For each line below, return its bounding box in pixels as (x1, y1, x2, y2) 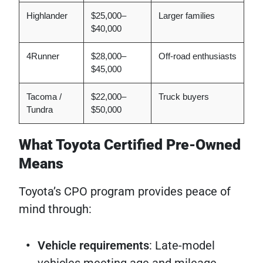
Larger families (159, 11, 215, 21)
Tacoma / (26, 92, 62, 102)
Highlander (26, 11, 68, 21)
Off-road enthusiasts (159, 51, 237, 62)
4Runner (26, 51, 59, 62)
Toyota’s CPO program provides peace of (19, 184, 231, 199)
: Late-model (149, 238, 215, 253)
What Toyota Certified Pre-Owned (19, 136, 241, 154)
